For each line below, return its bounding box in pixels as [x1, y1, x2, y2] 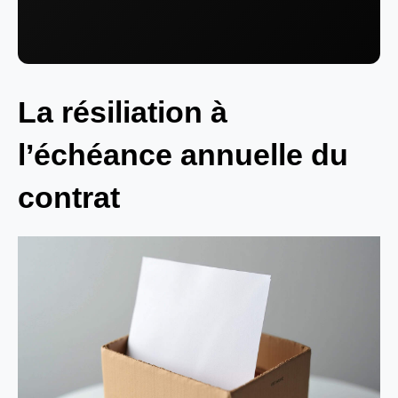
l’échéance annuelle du [18, 137, 348, 171]
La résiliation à [18, 94, 227, 129]
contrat [18, 179, 120, 214]
